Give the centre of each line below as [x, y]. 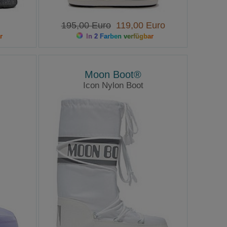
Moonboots [113, 97]
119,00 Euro [138, 26]
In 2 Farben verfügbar [119, 36]
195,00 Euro [86, 26]
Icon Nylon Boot [113, 86]
